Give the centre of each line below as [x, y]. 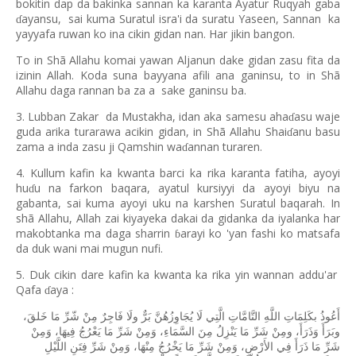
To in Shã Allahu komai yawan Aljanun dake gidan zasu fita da [178, 60]
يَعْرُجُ [90, 332]
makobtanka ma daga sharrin [95, 233]
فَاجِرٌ [112, 317]
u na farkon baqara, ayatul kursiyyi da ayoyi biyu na [187, 188]
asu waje [317, 116]
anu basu [316, 132]
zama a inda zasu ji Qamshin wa [99, 147]
